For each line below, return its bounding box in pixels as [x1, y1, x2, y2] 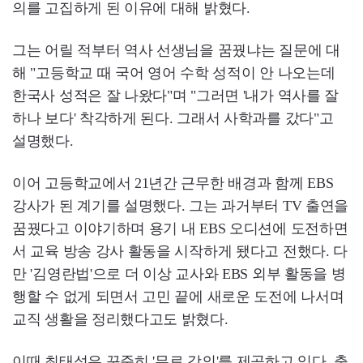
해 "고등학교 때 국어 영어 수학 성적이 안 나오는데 [12, 65, 335, 82]
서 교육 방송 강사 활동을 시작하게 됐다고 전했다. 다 [12, 243, 348, 260]
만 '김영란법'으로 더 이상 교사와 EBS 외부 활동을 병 [12, 266, 346, 283]
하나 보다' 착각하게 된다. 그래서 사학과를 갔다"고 [12, 110, 334, 127]
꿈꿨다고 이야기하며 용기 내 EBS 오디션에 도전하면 [12, 220, 348, 237]
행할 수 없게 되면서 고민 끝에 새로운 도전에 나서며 [12, 288, 344, 305]
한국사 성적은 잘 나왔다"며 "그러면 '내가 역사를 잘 [12, 88, 339, 105]
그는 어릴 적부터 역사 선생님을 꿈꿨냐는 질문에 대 [12, 42, 340, 59]
